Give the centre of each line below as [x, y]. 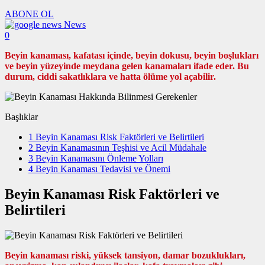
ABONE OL [29, 14]
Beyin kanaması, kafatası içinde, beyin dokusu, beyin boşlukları [132, 56]
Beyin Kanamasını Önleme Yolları [98, 159]
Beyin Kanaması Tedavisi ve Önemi [102, 169]
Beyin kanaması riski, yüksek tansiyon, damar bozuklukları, [125, 256]
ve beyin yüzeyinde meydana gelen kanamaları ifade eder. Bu [127, 66]
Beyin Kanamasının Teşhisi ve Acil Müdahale [120, 148]
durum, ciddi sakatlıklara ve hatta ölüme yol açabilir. [110, 77]
